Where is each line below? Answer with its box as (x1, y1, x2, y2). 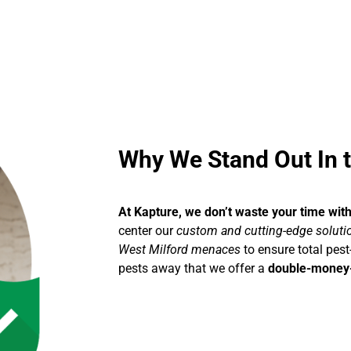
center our (118, 223, 173, 238)
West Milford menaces (118, 241, 244, 257)
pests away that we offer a (118, 260, 268, 276)
